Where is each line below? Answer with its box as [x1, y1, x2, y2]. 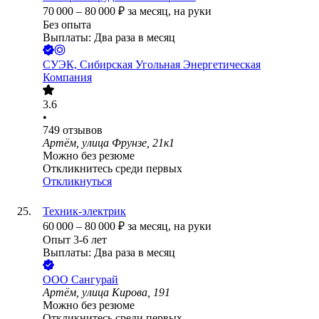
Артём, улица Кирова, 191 [43, 286, 170, 299]
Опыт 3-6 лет [43, 234, 107, 246]
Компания [43, 71, 92, 84]
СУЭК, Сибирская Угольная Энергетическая [43, 58, 261, 71]
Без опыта [43, 19, 91, 31]
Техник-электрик [43, 205, 126, 218]
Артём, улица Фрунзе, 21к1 [43, 137, 174, 150]
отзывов [63, 124, 103, 137]
